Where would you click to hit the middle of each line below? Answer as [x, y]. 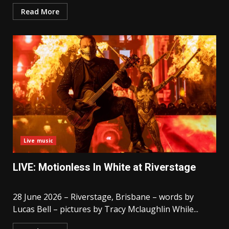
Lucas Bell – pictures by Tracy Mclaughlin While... [106, 209]
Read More [40, 12]
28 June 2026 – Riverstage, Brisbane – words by [103, 197]
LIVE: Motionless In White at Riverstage [104, 167]
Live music [38, 141]
